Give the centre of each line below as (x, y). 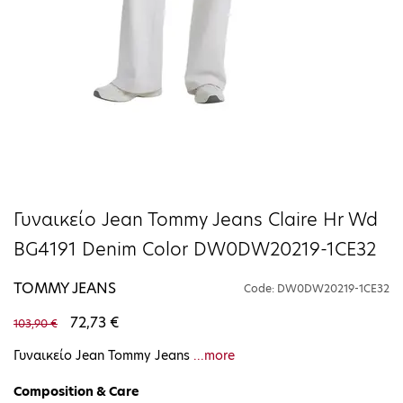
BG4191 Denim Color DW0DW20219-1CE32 (195, 249)
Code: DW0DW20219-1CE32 (317, 288)
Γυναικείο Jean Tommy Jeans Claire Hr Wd (196, 219)
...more (214, 355)
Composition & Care (76, 391)
